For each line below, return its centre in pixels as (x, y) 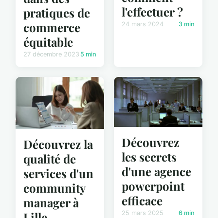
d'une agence (156, 171)
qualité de (50, 159)
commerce (52, 27)
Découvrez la (58, 144)
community (54, 188)
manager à (51, 203)
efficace (142, 200)
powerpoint (153, 186)
